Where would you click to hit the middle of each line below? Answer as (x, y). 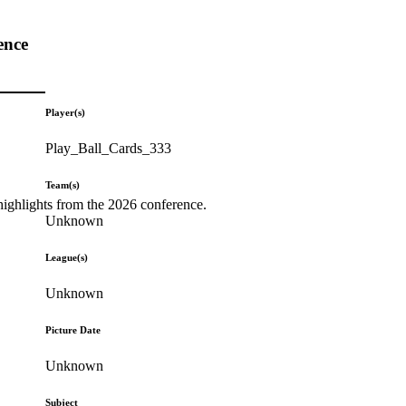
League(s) (67, 257)
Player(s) (66, 112)
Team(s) (63, 184)
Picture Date (73, 329)
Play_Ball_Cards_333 (109, 148)
